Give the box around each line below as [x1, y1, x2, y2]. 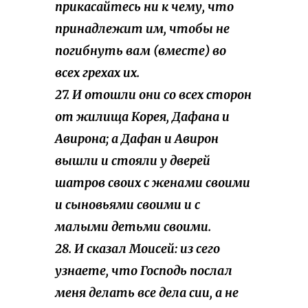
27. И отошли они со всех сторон [55, 87, 252, 103]
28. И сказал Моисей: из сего [55, 241, 220, 257]
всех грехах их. [55, 65, 140, 81]
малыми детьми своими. [55, 219, 211, 235]
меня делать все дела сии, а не [55, 285, 239, 301]
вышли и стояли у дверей [55, 153, 210, 169]
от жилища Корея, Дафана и [55, 109, 230, 125]
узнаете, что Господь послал [55, 263, 232, 279]
